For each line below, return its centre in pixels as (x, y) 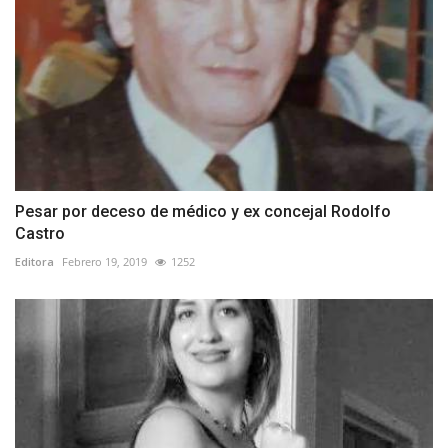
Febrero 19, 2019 (104, 262)
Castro (40, 234)
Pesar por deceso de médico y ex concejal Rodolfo (203, 212)
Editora (34, 262)
